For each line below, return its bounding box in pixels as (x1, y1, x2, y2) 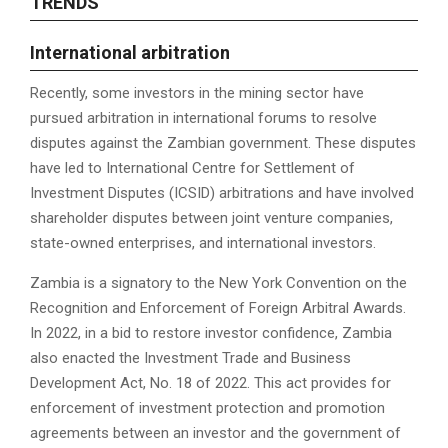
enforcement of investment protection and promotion (30, 399, 385, 418)
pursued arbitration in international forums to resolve (30, 109, 377, 128)
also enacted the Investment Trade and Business (30, 349, 351, 368)
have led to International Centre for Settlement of (30, 159, 355, 178)
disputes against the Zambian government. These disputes (30, 134, 416, 153)
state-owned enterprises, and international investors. (30, 234, 376, 253)
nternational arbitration (35, 42, 230, 64)
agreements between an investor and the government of (30, 424, 401, 443)
